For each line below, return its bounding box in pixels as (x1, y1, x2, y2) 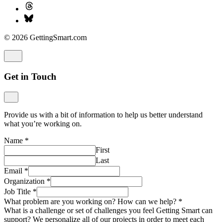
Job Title (4, 187, 33, 196)
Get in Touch (4, 71, 56, 82)
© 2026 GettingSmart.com (4, 33, 87, 42)
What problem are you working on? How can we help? (4, 197, 178, 206)
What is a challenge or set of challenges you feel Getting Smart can (4, 206, 213, 215)
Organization (4, 176, 47, 185)
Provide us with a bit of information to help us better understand (4, 110, 203, 119)
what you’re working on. (4, 119, 82, 128)
